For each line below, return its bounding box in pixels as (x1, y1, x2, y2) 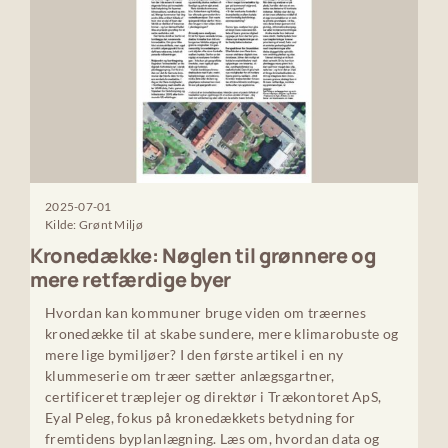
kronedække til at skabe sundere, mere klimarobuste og (44, 324, 399, 342)
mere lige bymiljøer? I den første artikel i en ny (44, 345, 344, 363)
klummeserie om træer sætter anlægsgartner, (44, 366, 335, 384)
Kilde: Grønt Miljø (44, 216, 143, 232)
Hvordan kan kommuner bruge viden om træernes (44, 303, 366, 321)
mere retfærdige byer (29, 265, 231, 293)
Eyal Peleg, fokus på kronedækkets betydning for (44, 408, 356, 426)
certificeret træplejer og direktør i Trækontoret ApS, (44, 387, 382, 405)
